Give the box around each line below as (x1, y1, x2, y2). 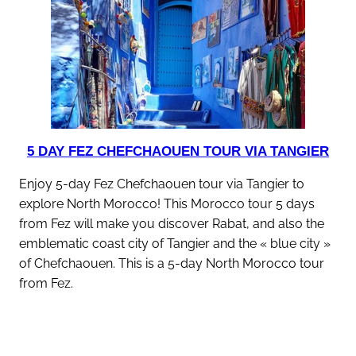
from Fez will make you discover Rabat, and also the (19, 215, 324, 231)
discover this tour (131, 317, 234, 333)
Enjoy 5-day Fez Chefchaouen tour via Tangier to (19, 176, 304, 192)
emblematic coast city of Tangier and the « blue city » (19, 235, 331, 251)
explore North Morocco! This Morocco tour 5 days (19, 195, 315, 211)
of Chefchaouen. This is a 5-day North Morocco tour (19, 255, 324, 271)
